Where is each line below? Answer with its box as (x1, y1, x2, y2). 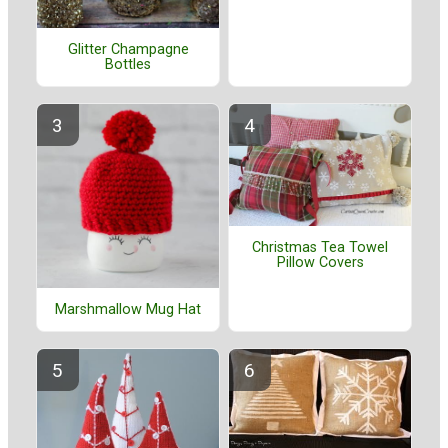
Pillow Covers (276, 254, 364, 272)
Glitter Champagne (67, 40, 189, 58)
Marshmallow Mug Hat (55, 300, 201, 318)
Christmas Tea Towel (252, 239, 388, 257)
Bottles (105, 55, 151, 73)
